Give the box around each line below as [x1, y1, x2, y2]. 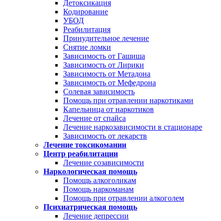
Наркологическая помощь [43, 167, 137, 176]
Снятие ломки [63, 43, 111, 51]
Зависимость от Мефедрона [63, 78, 156, 87]
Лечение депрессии [63, 212, 129, 220]
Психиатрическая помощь [43, 203, 137, 211]
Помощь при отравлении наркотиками [63, 96, 193, 105]
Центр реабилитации [43, 149, 118, 158]
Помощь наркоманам [63, 185, 134, 193]
